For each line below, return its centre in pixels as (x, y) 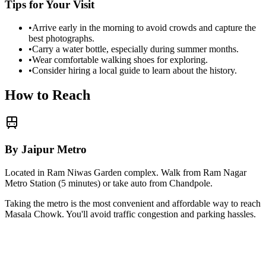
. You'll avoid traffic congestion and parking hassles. (159, 214)
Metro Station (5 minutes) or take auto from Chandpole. (109, 183)
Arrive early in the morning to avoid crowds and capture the (144, 27)
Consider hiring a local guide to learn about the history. (134, 70)
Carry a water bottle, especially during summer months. (135, 49)
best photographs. (61, 38)
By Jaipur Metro (46, 150)
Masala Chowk (33, 214)
